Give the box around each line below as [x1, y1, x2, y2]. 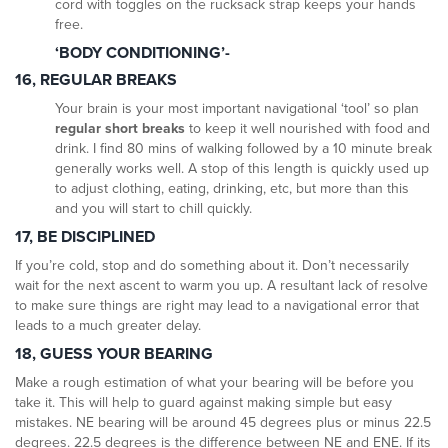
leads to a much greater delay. [15, 317, 201, 335]
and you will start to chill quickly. [55, 200, 252, 218]
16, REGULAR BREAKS [15, 70, 177, 91]
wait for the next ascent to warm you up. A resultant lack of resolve [15, 277, 428, 295]
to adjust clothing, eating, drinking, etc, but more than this [55, 180, 409, 198]
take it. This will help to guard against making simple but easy [15, 394, 392, 412]
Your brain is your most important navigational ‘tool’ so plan [55, 100, 419, 118]
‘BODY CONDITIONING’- [55, 43, 230, 64]
